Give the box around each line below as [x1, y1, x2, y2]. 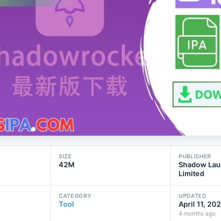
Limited [179, 169, 204, 178]
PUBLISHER [179, 153, 212, 160]
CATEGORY [59, 192, 92, 200]
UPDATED [179, 192, 207, 200]
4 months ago [179, 210, 216, 218]
